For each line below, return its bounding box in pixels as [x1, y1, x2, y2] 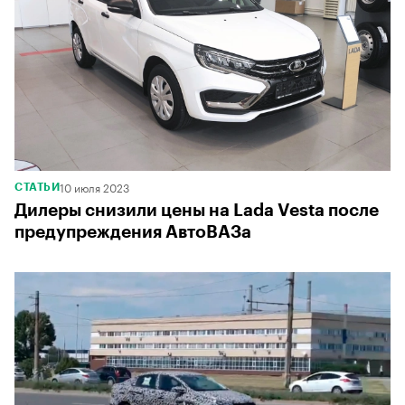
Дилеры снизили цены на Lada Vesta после [14, 202, 379, 220]
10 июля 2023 [60, 178, 129, 196]
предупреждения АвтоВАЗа [14, 223, 251, 241]
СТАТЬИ [14, 182, 60, 193]
